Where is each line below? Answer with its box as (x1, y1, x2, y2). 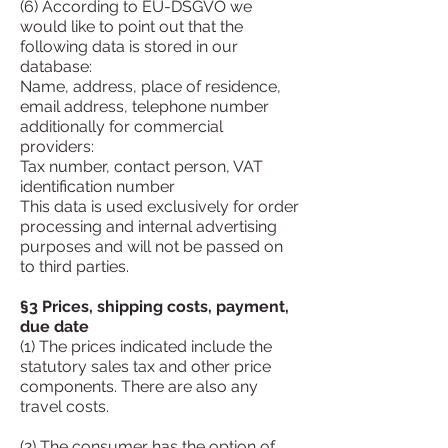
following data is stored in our (20, 37, 238, 56)
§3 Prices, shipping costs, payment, (20, 297, 289, 316)
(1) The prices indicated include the (20, 337, 272, 356)
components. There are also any (20, 377, 258, 396)
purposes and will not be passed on (20, 237, 283, 256)
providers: (20, 137, 98, 156)
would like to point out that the (20, 17, 243, 36)
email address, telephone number (20, 97, 269, 116)
